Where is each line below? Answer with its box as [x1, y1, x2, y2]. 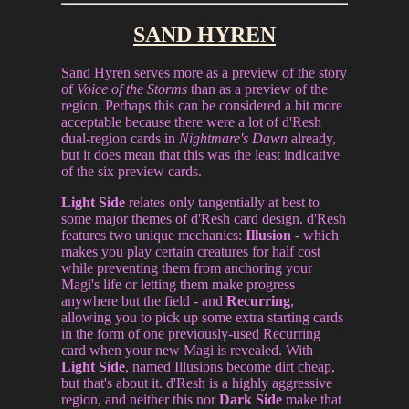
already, [288, 131, 337, 147]
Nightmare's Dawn [179, 131, 288, 147]
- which [291, 227, 340, 244]
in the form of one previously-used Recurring [61, 326, 321, 342]
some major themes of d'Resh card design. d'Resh [61, 211, 347, 227]
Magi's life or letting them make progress [61, 277, 296, 293]
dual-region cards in [61, 131, 180, 147]
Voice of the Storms [77, 81, 188, 98]
